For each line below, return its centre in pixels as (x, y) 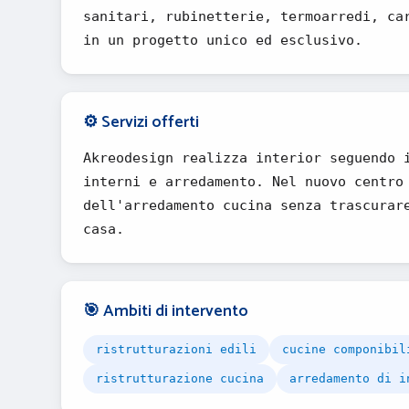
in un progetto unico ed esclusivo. (223, 40)
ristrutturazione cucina (180, 378)
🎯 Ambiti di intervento (166, 311)
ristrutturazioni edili (176, 349)
